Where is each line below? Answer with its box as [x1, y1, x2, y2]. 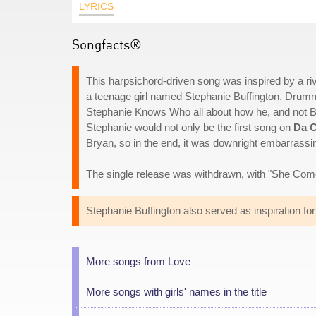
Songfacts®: [72, 36, 146, 52]
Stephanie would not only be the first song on [86, 121, 293, 133]
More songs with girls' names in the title [86, 286, 267, 298]
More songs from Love [86, 255, 190, 267]
